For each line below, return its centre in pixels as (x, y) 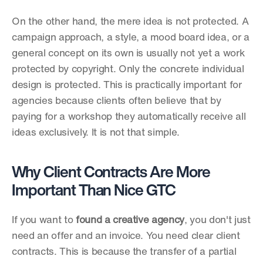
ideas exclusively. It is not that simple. (96, 133)
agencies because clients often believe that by (117, 101)
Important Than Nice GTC (94, 192)
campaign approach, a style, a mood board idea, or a (131, 38)
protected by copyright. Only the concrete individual (128, 70)
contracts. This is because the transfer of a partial (124, 252)
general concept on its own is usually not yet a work (129, 54)
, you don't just (218, 220)
